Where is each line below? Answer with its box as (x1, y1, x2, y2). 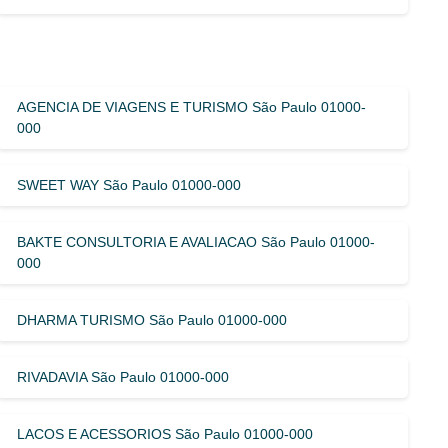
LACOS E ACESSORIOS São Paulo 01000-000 (17, 425, 314, 442)
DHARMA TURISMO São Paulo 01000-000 (17, 311, 288, 328)
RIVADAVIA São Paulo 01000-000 (17, 368, 230, 385)
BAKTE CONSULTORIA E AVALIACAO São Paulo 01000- (17, 233, 376, 250)
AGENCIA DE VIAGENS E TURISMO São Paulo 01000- (17, 98, 367, 115)
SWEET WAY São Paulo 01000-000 (17, 176, 242, 193)
